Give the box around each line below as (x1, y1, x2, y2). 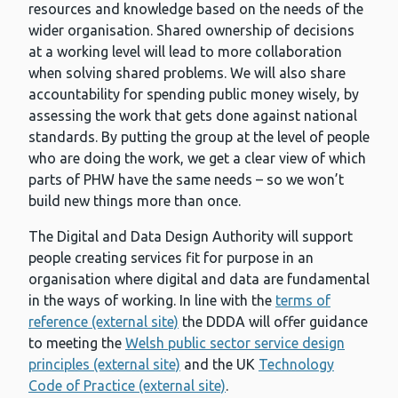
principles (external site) (28, 356, 180, 373)
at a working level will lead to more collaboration (28, 44, 342, 60)
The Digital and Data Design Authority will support (28, 228, 353, 245)
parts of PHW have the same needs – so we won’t (28, 171, 344, 188)
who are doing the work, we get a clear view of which (28, 150, 366, 167)
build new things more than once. (28, 193, 244, 210)
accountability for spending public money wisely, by (28, 86, 359, 103)
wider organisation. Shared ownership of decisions (28, 22, 354, 39)
